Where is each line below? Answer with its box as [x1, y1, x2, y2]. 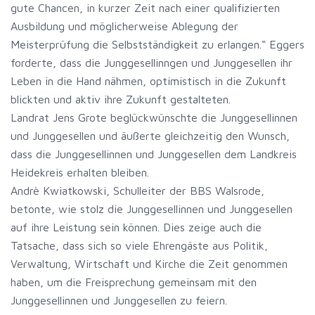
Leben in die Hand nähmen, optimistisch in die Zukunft [11, 75, 286, 87]
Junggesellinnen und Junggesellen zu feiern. [11, 294, 227, 307]
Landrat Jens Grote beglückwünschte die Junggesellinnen [11, 111, 297, 124]
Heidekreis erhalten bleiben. [11, 166, 149, 179]
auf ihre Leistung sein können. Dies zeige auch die [11, 221, 262, 233]
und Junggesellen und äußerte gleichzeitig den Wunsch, [11, 129, 290, 142]
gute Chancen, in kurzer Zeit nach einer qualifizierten [11, 1, 280, 14]
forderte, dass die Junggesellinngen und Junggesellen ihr [11, 56, 292, 69]
